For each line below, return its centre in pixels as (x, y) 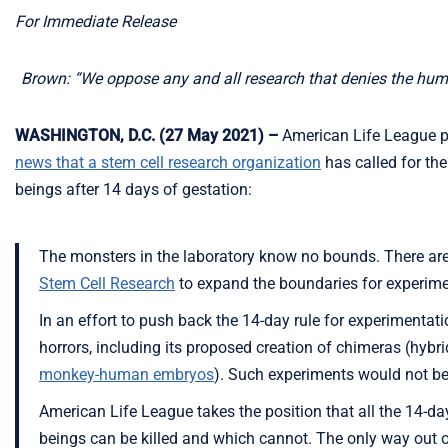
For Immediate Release (95, 21)
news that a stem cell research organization (168, 162)
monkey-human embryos (126, 374)
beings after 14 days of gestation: (133, 189)
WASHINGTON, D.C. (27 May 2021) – (146, 135)
